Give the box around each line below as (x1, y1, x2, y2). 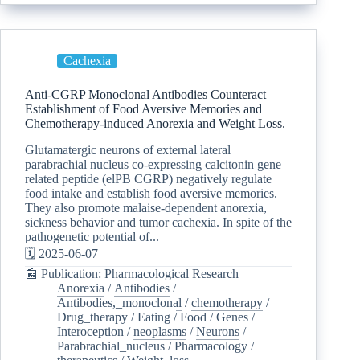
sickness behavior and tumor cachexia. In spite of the (25, 215, 292, 230)
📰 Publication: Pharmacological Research (25, 267, 239, 281)
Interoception (57, 325, 124, 339)
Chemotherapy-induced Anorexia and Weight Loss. (25, 117, 285, 131)
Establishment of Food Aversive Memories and (25, 102, 262, 117)
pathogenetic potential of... (25, 230, 159, 244)
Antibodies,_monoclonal (57, 296, 182, 310)
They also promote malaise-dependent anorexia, (25, 201, 267, 215)
